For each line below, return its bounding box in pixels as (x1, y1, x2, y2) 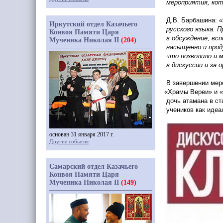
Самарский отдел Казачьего (49, 163, 138, 170)
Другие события (49, 138, 89, 144)
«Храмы (164, 88, 189, 96)
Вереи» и (188, 88, 218, 96)
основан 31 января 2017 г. (49, 131, 114, 138)
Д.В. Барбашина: (166, 16, 217, 24)
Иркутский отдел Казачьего (49, 20, 137, 28)
